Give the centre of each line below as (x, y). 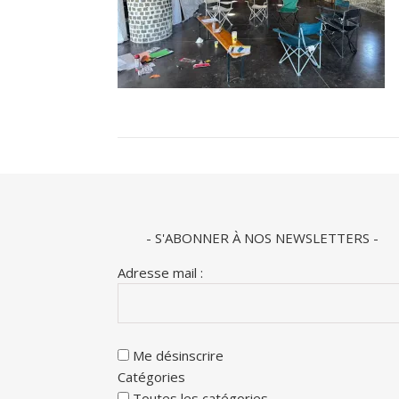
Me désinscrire (176, 355)
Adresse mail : (160, 273)
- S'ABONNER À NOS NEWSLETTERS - (262, 238)
